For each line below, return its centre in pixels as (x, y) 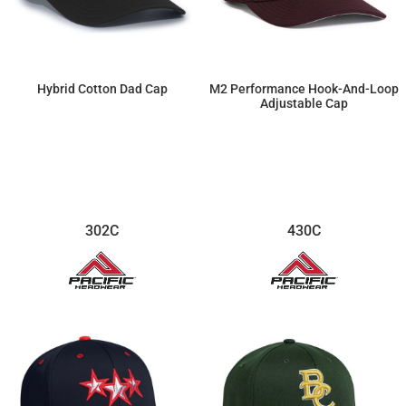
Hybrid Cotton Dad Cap (102, 89)
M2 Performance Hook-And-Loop (304, 89)
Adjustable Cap (304, 104)
